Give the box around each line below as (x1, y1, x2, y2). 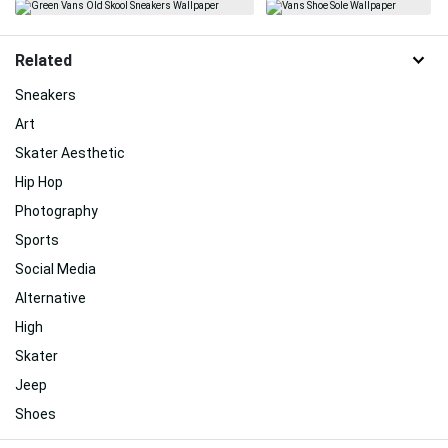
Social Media (15, 261, 96, 278)
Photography (15, 203, 98, 220)
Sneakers (15, 87, 76, 104)
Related (15, 50, 72, 70)
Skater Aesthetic (15, 145, 125, 162)
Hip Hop (15, 174, 63, 191)
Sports (15, 232, 59, 249)
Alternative (15, 290, 86, 307)
